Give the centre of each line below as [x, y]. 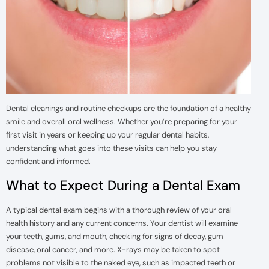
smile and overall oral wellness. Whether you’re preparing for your [122, 122]
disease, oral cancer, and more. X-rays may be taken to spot [113, 249]
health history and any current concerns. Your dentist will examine [122, 223]
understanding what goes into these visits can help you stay [111, 148]
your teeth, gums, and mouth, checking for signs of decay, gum [115, 236]
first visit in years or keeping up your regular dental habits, [107, 135]
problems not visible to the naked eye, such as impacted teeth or [121, 262]
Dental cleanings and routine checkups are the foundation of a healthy [128, 109]
